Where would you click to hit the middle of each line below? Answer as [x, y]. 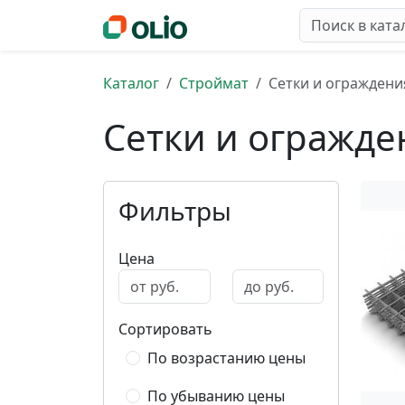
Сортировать [165, 329]
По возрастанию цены [226, 358]
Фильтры [175, 211]
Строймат [214, 83]
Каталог [131, 83]
